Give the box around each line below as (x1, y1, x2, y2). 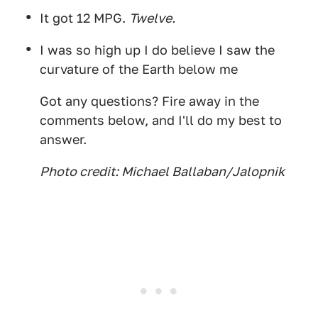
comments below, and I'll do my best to (40, 113, 282, 128)
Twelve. (129, 11, 175, 26)
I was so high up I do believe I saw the (40, 43, 275, 57)
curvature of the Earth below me (40, 62, 238, 77)
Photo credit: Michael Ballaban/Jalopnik (40, 164, 285, 179)
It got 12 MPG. (40, 11, 129, 26)
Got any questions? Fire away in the (40, 94, 259, 109)
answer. (40, 132, 87, 147)
